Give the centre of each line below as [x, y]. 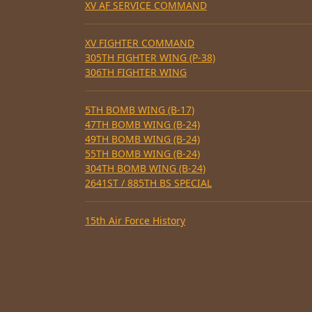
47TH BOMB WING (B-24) [142, 124]
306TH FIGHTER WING [136, 72]
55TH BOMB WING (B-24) [142, 153]
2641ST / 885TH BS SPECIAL [148, 182]
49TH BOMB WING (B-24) [142, 139]
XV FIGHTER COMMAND [140, 42]
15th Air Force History [135, 220]
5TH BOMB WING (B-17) [140, 109]
